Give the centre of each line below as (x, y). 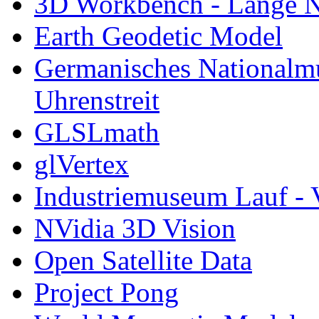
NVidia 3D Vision (135, 228)
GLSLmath (97, 132)
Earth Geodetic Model (158, 36)
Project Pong (106, 292)
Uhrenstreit (97, 100)
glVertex (82, 164)
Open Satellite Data (143, 260)
